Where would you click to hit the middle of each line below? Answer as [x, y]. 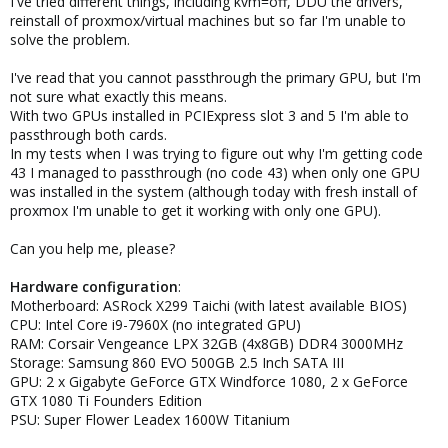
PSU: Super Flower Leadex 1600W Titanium [150, 419]
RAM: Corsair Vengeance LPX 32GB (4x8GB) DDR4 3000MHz [206, 343]
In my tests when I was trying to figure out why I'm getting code [216, 153]
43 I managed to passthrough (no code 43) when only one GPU [215, 172]
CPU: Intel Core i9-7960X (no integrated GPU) [155, 324]
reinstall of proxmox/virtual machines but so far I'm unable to [208, 20]
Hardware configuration [94, 286]
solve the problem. [70, 39]
